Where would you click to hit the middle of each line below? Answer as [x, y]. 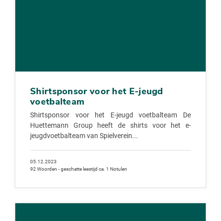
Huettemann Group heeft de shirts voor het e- [110, 126]
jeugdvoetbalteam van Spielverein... [84, 136]
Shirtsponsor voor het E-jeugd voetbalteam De [110, 115]
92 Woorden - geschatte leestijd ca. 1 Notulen [79, 169]
